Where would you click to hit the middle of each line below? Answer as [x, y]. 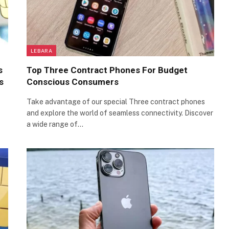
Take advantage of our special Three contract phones [116, 101]
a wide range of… [55, 124]
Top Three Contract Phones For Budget [107, 70]
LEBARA [41, 50]
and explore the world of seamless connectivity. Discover [120, 113]
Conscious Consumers [73, 82]
